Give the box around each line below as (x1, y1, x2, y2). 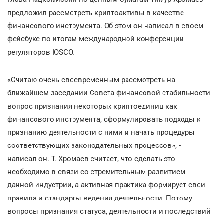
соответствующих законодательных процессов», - (7, 141, 181, 150)
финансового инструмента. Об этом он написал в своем (7, 21, 203, 30)
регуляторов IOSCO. (7, 47, 74, 56)
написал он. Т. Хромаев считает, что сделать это (7, 154, 175, 163)
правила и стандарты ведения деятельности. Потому (7, 193, 192, 202)
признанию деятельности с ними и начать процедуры (7, 127, 195, 137)
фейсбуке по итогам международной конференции (7, 34, 184, 43)
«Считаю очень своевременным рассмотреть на (7, 75, 175, 84)
